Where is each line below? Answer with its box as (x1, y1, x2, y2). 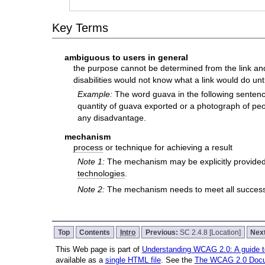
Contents (79, 228, 111, 237)
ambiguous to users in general (64, 53, 189, 62)
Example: (77, 89, 115, 99)
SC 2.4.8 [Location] (179, 228, 241, 237)
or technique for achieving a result (102, 142, 232, 152)
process (73, 142, 103, 152)
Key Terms (51, 21, 108, 35)
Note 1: (77, 156, 107, 166)
